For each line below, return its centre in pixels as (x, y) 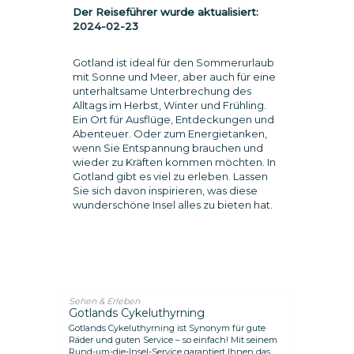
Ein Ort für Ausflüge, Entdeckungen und (173, 119)
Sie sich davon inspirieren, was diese (165, 190)
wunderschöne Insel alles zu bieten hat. (172, 205)
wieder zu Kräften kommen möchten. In (174, 162)
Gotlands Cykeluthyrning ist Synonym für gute (167, 328)
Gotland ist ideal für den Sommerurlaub (173, 62)
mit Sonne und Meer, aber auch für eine (174, 77)
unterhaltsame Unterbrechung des (162, 91)
